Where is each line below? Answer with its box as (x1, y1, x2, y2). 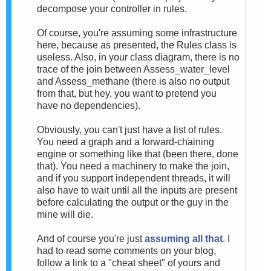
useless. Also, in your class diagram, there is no (37, 51, 240, 62)
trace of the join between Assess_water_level (37, 64, 230, 74)
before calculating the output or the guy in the (37, 197, 229, 207)
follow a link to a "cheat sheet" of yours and (37, 257, 220, 268)
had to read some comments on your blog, (37, 245, 216, 256)
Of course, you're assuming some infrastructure (37, 27, 237, 38)
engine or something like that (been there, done (37, 148, 238, 159)
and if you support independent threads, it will (37, 172, 230, 183)
